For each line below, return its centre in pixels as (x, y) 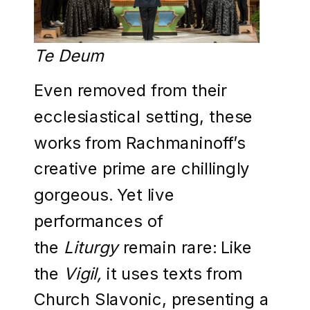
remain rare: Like (187, 247)
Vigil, (85, 273)
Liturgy (93, 247)
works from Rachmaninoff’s (140, 142)
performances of (99, 220)
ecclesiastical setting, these (144, 116)
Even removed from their (130, 90)
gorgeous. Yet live (104, 194)
